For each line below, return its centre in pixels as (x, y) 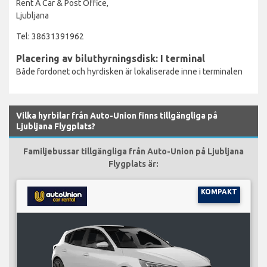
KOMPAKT (219, 191)
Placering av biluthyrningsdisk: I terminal (111, 58)
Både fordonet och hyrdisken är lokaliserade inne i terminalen (129, 71)
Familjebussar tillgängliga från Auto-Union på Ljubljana (133, 151)
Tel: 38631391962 (50, 36)
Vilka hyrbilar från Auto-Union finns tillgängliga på (117, 115)
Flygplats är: (133, 164)
